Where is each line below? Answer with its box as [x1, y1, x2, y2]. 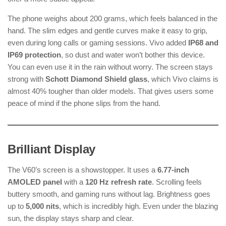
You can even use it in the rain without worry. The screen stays [8, 63, 213, 72]
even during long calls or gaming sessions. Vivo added [8, 38, 188, 47]
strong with [8, 75, 45, 84]
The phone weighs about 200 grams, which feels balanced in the [8, 14, 217, 23]
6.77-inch [157, 165, 189, 175]
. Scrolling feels [152, 178, 202, 187]
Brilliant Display [8, 142, 95, 156]
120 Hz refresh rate [85, 178, 152, 187]
